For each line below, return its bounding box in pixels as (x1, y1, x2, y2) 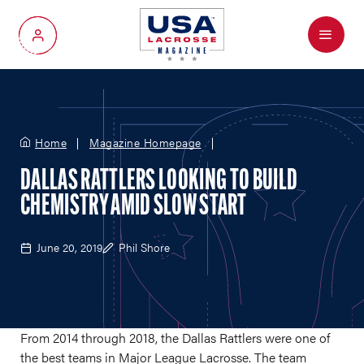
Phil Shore (119, 239, 170, 255)
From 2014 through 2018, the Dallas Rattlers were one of (20, 328, 330, 347)
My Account (37, 34, 102, 48)
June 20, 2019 (37, 239, 102, 255)
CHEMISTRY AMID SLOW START (20, 193, 247, 222)
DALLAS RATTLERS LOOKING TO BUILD (20, 167, 298, 197)
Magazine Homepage (89, 134, 201, 150)
